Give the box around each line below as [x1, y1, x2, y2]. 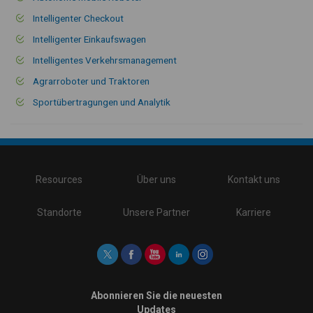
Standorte [36, 206, 82, 218]
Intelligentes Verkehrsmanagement [33, 54, 177, 66]
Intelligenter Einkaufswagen [33, 33, 146, 45]
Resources [36, 173, 83, 185]
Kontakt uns [227, 173, 280, 185]
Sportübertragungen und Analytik [33, 96, 170, 108]
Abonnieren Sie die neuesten [90, 290, 222, 302]
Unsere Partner [122, 206, 190, 218]
